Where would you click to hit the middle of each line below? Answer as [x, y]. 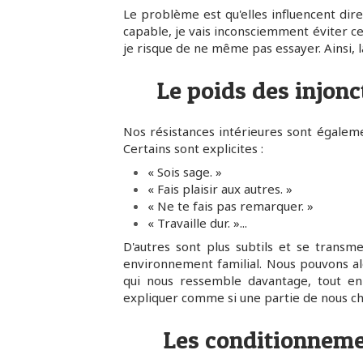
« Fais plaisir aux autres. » [220, 189]
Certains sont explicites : [193, 149]
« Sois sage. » [185, 172]
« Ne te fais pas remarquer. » [231, 206]
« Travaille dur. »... [197, 223]
